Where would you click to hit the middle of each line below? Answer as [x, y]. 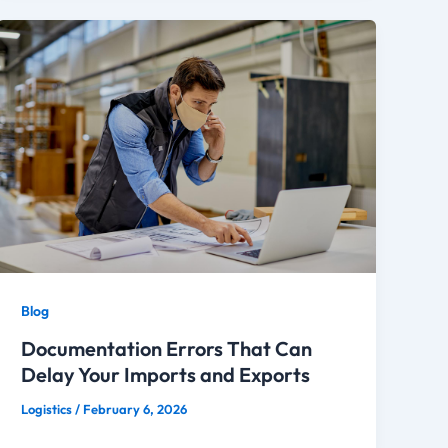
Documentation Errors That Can [167, 348]
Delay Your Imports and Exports [166, 374]
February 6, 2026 [135, 408]
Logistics [48, 408]
